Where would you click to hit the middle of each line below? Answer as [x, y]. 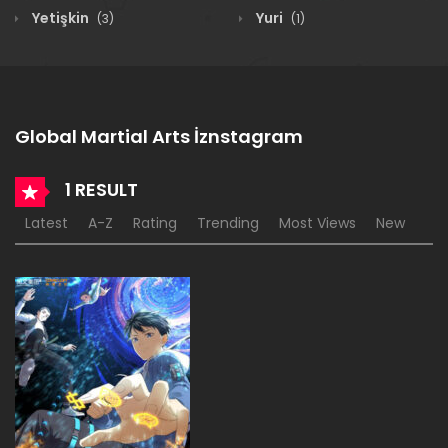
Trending [228, 223]
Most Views [317, 223]
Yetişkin [60, 18]
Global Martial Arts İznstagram [159, 136]
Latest [46, 223]
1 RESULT [99, 189]
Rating [155, 223]
